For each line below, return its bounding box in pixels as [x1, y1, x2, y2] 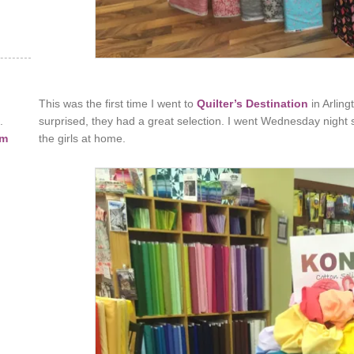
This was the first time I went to [39, 97, 197, 110]
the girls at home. [39, 132, 126, 145]
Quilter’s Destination [197, 97, 308, 110]
